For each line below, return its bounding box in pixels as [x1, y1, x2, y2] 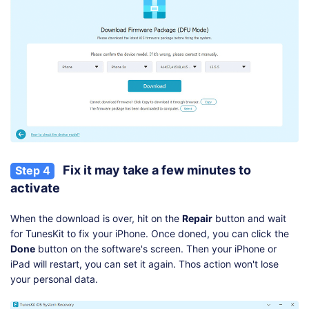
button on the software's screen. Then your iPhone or [35, 243, 277, 255]
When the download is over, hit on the [10, 212, 182, 225]
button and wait [212, 212, 286, 225]
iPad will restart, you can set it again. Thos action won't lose [10, 258, 279, 270]
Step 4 [14, 163, 50, 178]
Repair [182, 212, 212, 225]
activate [10, 181, 60, 196]
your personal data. [10, 273, 98, 286]
